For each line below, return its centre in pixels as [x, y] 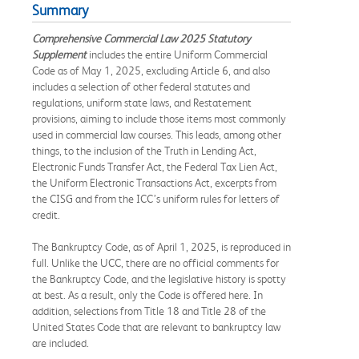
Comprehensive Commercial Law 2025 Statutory [141, 38]
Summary [60, 10]
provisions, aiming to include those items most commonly [159, 118]
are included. [61, 343]
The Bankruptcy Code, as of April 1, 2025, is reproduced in [161, 246]
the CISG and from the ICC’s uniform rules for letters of [156, 198]
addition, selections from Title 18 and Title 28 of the [149, 311]
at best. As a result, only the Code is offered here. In [147, 294]
